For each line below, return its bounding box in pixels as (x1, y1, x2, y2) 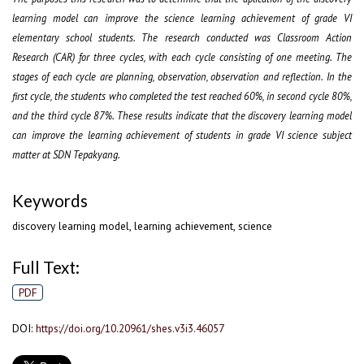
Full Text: (12, 257, 80, 277)
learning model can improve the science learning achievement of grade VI (12, 11, 352, 25)
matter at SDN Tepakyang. (12, 148, 120, 162)
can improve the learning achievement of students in (12, 128, 249, 142)
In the (326, 70, 353, 84)
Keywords (12, 191, 88, 211)
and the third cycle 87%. (12, 109, 118, 123)
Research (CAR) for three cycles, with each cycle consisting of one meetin (12, 50, 325, 64)
